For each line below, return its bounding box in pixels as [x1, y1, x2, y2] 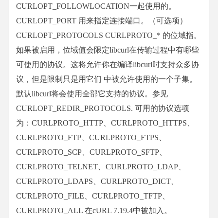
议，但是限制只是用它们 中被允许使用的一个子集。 [16, 75, 197, 83]
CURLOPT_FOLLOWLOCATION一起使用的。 [16, 2, 176, 10]
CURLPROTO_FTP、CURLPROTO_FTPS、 [16, 133, 166, 142]
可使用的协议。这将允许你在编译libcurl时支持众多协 [16, 60, 199, 69]
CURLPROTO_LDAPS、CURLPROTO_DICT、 [16, 177, 179, 185]
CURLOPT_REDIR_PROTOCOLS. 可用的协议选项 [16, 104, 189, 112]
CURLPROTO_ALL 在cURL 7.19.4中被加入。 [16, 206, 172, 215]
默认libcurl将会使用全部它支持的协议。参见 [16, 90, 168, 98]
